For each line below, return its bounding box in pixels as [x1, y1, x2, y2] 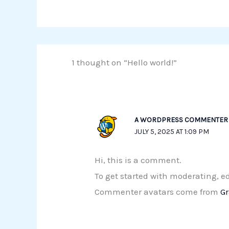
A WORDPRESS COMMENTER [134, 115, 228, 124]
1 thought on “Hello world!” [71, 57, 177, 67]
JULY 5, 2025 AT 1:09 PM [134, 127, 209, 136]
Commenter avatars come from [95, 187, 221, 197]
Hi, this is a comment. [95, 155, 182, 166]
